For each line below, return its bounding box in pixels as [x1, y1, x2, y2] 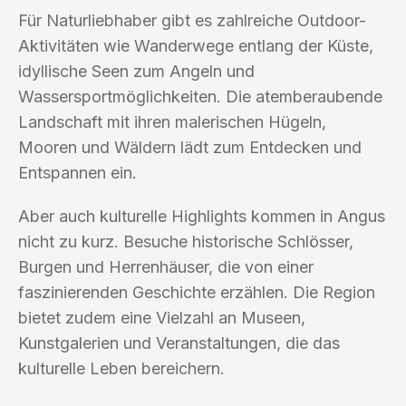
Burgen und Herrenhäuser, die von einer [18, 256, 314, 276]
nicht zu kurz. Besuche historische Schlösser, [18, 231, 353, 251]
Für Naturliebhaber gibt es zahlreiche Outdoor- [18, 10, 366, 30]
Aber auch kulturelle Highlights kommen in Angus [18, 206, 385, 226]
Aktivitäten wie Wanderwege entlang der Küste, [18, 35, 373, 55]
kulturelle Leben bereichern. [18, 358, 225, 378]
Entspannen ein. [18, 162, 137, 182]
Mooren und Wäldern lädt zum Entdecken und [18, 137, 362, 157]
